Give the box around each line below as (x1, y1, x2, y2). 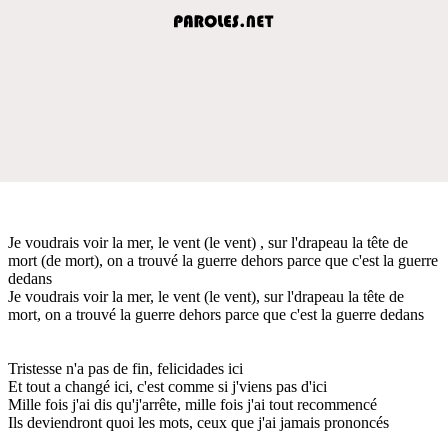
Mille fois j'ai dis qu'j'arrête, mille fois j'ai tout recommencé (8, 395, 377, 413)
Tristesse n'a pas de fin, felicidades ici (8, 359, 243, 377)
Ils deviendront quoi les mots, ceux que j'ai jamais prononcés (8, 413, 389, 431)
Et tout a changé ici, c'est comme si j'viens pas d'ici (8, 377, 327, 395)
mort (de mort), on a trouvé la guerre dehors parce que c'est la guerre (8, 251, 438, 269)
